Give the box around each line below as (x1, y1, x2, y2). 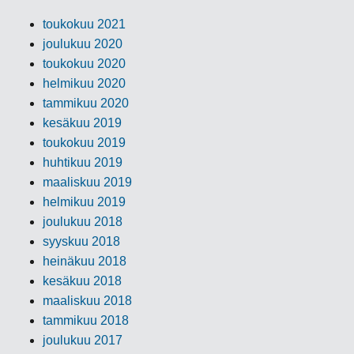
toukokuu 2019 (43, 136, 126, 149)
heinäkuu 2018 (43, 254, 127, 268)
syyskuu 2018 (43, 235, 121, 248)
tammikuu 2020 (43, 96, 130, 110)
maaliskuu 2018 (43, 294, 133, 307)
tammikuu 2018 (43, 314, 130, 327)
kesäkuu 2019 (43, 116, 122, 130)
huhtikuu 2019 (43, 156, 123, 169)
